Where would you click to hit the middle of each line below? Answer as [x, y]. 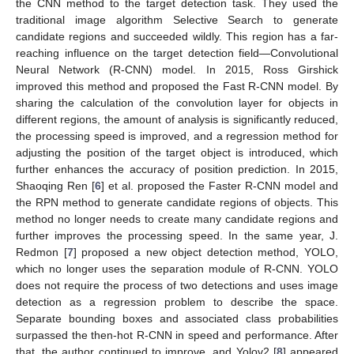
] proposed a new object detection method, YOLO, [205, 252]
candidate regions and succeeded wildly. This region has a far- [177, 36]
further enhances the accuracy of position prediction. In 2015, [177, 169]
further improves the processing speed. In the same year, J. [177, 235]
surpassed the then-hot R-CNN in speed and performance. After [177, 335]
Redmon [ [41, 252]
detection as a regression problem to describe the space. [177, 301]
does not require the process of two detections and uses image [177, 285]
